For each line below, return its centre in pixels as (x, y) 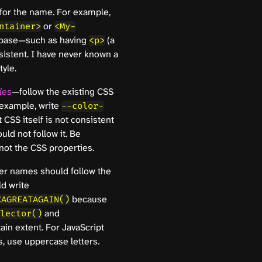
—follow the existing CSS (63, 92)
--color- (82, 106)
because (88, 199)
